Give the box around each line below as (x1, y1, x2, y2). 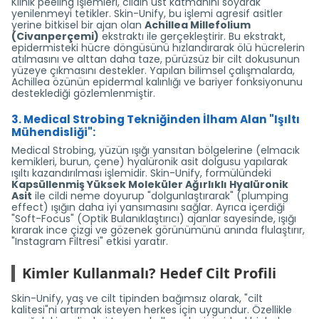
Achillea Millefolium (145, 18, 251, 32)
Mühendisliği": (11, 125, 95, 140)
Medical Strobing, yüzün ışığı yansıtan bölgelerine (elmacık (11, 143, 300, 157)
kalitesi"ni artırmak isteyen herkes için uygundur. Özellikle (11, 303, 292, 317)
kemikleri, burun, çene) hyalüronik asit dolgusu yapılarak (11, 155, 288, 169)
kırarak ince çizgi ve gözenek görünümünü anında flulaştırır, (11, 223, 305, 237)
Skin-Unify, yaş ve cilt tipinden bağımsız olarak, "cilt (11, 291, 263, 305)
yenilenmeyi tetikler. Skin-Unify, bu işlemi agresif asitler (11, 6, 283, 21)
